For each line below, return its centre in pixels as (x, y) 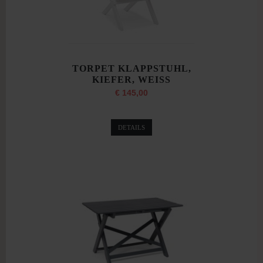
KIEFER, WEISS (131, 79)
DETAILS (131, 127)
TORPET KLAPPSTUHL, (131, 68)
